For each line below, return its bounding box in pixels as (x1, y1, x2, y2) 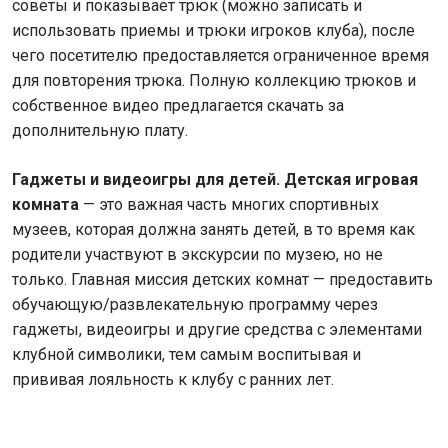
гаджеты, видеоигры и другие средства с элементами (12, 320, 422, 339)
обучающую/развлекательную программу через (12, 295, 378, 314)
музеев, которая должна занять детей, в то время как (12, 220, 415, 239)
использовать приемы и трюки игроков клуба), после (12, 21, 415, 40)
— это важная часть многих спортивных (79, 195, 379, 214)
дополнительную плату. (12, 121, 188, 140)
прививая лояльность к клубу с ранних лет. (12, 370, 334, 389)
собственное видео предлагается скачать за (12, 96, 344, 115)
